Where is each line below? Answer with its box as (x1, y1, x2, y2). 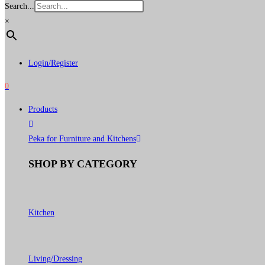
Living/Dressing (28, 254, 82, 263)
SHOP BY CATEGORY (28, 158, 137, 170)
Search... (5, 2, 34, 11)
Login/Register (28, 59, 78, 67)
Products (28, 105, 57, 114)
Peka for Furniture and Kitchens (28, 134, 136, 143)
